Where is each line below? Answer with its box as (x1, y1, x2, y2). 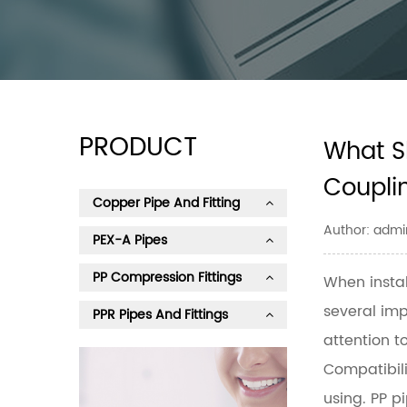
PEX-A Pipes (93, 230, 167, 251)
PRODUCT (79, 127, 197, 169)
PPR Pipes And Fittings (93, 304, 228, 325)
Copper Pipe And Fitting (93, 193, 240, 213)
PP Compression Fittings (93, 267, 242, 288)
